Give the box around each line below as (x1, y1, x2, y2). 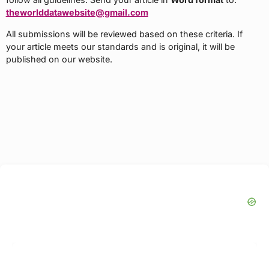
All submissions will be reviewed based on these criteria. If (5, 28, 243, 39)
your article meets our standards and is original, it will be (5, 41, 235, 52)
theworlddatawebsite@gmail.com (5, 7, 148, 17)
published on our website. (5, 53, 112, 64)
